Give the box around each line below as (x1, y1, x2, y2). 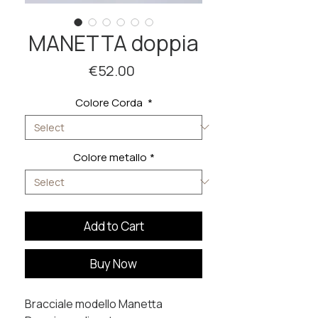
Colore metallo (72, 149, 147, 165)
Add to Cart (83, 217, 144, 234)
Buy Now (90, 255, 137, 272)
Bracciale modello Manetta (25, 295, 163, 312)
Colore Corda (75, 94, 145, 110)
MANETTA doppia (28, 28, 199, 57)
